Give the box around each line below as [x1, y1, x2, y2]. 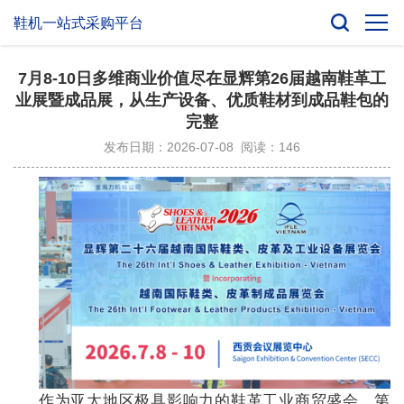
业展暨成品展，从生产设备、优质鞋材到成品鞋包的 [15, 91, 389, 109]
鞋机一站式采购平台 [14, 14, 143, 31]
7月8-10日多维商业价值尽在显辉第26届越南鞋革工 [18, 69, 386, 87]
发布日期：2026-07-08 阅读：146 [104, 140, 300, 154]
